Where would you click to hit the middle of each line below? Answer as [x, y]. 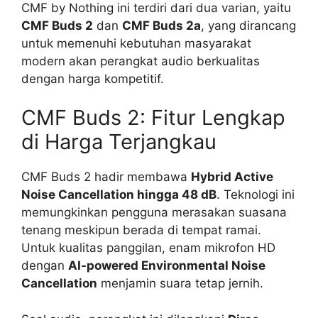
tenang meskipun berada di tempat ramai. [141, 230]
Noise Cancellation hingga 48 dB [119, 194]
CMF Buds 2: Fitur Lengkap [153, 117]
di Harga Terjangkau [119, 142]
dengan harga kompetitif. [93, 78]
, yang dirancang [248, 25]
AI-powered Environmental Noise [167, 265]
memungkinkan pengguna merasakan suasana [154, 212]
